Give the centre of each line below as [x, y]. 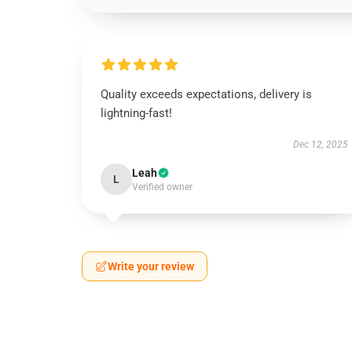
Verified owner [162, 187]
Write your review [151, 266]
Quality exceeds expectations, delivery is [206, 94]
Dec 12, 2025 [320, 145]
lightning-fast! [136, 113]
